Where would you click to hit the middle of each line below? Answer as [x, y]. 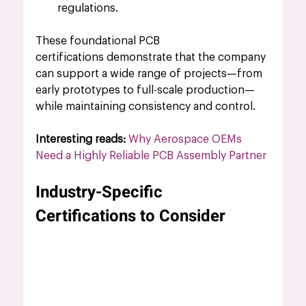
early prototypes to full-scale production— [145, 90]
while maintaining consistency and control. [146, 106]
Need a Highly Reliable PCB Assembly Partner [151, 155]
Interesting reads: [82, 139]
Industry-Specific [101, 192]
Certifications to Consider [131, 216]
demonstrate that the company [186, 57]
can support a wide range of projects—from [151, 73]
